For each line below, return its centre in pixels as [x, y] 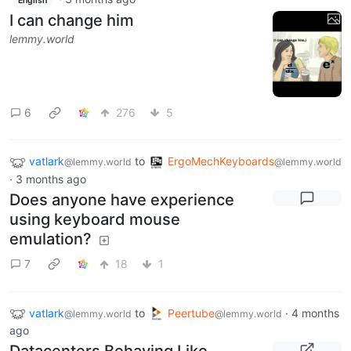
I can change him [72, 20]
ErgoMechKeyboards [221, 161]
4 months [315, 313]
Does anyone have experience [122, 199]
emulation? [51, 239]
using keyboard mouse [95, 219]
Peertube [191, 313]
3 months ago [51, 179]
